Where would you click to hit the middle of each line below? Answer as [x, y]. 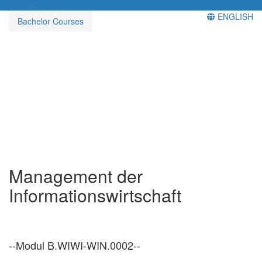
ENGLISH [234, 16]
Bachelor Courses [51, 21]
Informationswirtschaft [95, 195]
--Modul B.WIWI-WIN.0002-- [75, 245]
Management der [76, 175]
